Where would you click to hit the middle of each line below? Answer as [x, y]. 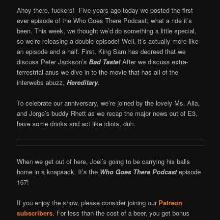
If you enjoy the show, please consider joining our [88, 203]
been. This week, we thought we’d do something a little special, [107, 30]
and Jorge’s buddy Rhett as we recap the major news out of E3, [107, 113]
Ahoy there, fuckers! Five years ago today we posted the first [105, 10]
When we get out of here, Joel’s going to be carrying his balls [104, 162]
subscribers [35, 213]
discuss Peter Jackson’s [53, 61]
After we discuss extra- [155, 61]
